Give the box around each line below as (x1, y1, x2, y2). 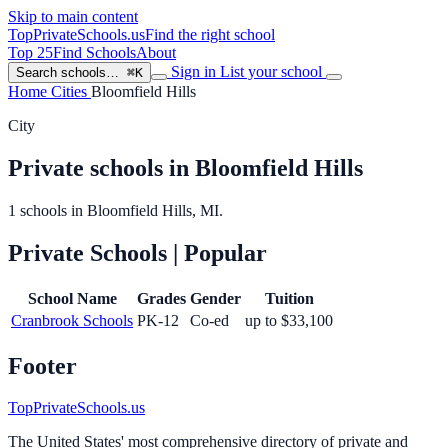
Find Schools (53, 44, 136, 61)
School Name (27, 289, 117, 307)
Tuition (264, 289, 314, 307)
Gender (190, 289, 241, 307)
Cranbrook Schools (11, 311, 133, 329)
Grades (137, 289, 186, 307)
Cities (51, 83, 91, 100)
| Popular (173, 239, 267, 266)
